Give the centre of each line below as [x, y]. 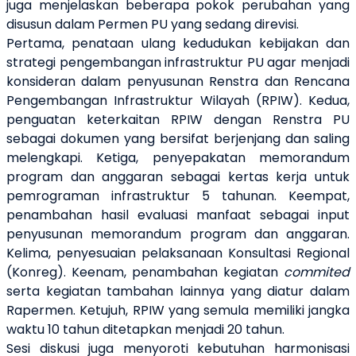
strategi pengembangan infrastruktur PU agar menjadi [178, 63]
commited [317, 273]
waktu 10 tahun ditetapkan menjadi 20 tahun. [145, 330]
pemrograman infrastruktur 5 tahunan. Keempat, [178, 196]
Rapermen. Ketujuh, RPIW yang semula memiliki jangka [178, 311]
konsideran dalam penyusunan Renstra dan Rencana [178, 82]
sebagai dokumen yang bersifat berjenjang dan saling [178, 139]
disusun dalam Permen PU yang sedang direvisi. [153, 25]
